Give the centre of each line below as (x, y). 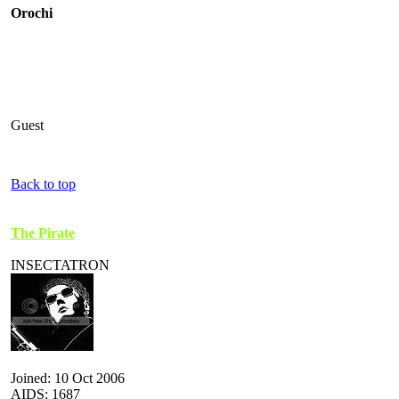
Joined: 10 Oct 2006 (68, 378)
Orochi (32, 12)
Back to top (43, 183)
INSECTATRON (60, 265)
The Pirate (43, 232)
